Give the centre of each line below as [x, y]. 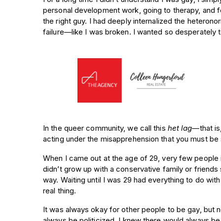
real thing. [60, 190]
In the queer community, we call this [105, 128]
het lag [180, 128]
